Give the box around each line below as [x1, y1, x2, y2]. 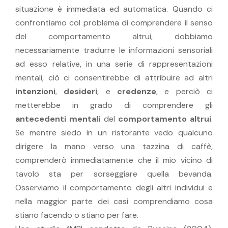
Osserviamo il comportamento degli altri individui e [15, 182, 213, 193]
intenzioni [15, 85, 55, 97]
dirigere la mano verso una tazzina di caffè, [15, 140, 213, 152]
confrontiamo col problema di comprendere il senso [15, 17, 213, 28]
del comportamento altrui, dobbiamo [15, 31, 213, 42]
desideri [64, 85, 98, 97]
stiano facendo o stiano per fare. [15, 209, 138, 220]
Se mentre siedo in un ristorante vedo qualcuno [15, 127, 213, 138]
